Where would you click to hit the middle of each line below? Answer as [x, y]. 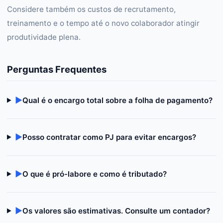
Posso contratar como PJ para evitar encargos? [110, 137]
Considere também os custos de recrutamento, [91, 9]
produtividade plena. [44, 37]
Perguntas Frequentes [57, 69]
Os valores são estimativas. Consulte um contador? [116, 211]
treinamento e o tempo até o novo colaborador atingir [103, 23]
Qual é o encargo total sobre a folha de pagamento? [118, 100]
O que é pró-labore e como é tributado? [95, 174]
